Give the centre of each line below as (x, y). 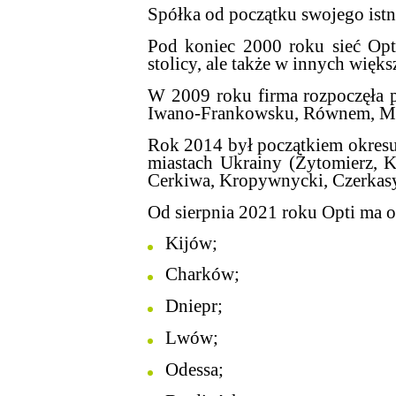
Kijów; (191, 243)
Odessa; (194, 369)
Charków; (202, 274)
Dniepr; (194, 306)
